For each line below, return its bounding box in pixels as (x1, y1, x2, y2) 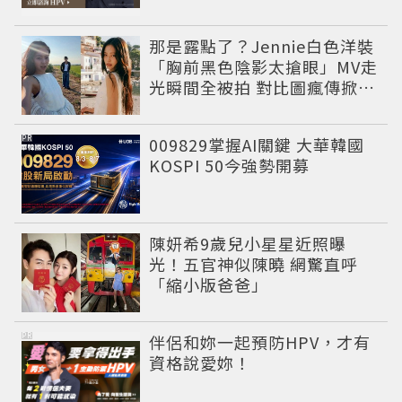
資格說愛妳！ (149, 351, 252, 375)
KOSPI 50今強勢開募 (149, 153, 310, 178)
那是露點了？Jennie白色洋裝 (149, 34, 375, 58)
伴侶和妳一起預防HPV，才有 (149, 330, 371, 354)
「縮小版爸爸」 (149, 273, 269, 297)
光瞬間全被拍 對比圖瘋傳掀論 (149, 75, 376, 100)
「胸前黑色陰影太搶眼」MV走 (149, 55, 379, 79)
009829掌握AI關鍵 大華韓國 (149, 133, 365, 157)
